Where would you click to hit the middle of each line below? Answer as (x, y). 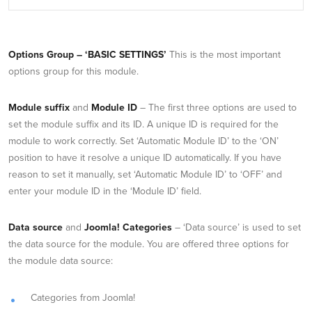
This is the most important (224, 55)
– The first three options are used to (217, 108)
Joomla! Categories (128, 228)
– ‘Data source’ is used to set (236, 228)
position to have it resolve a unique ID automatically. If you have (145, 158)
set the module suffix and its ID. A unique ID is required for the (143, 125)
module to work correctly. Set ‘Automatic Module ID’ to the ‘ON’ (143, 141)
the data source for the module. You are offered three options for (149, 244)
